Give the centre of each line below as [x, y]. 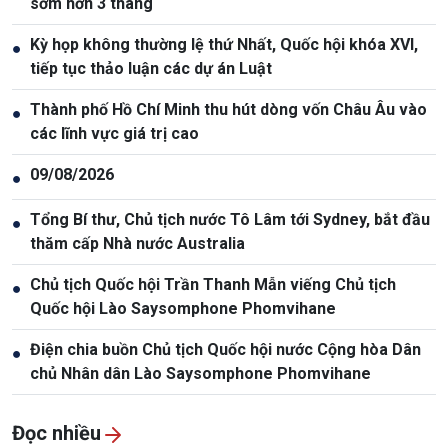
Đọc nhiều [56, 432]
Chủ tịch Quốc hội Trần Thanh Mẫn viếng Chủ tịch [213, 284]
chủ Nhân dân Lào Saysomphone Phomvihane [200, 373]
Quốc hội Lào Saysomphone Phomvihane [183, 308]
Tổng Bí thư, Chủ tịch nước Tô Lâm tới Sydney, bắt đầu [230, 219]
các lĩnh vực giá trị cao [114, 133]
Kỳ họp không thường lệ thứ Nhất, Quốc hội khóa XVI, [224, 44]
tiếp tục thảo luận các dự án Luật [151, 68]
